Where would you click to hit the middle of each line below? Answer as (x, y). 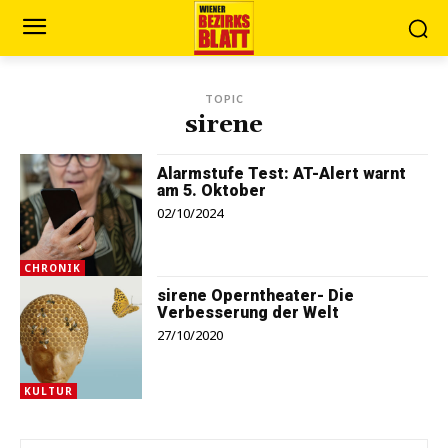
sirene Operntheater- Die (256, 296)
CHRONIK (52, 268)
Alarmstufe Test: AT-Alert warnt (282, 173)
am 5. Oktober (212, 190)
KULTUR (48, 390)
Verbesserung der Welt (248, 313)
